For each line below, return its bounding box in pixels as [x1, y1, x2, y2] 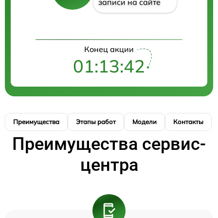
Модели [132, 117, 157, 126]
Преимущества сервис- [12, 133, 206, 154]
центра [80, 154, 138, 175]
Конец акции [84, 44, 134, 54]
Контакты [173, 117, 203, 126]
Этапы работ [76, 117, 116, 126]
